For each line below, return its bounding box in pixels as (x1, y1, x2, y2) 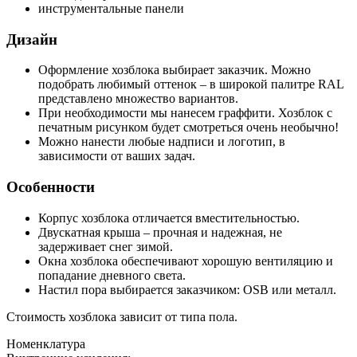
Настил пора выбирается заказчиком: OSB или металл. (38, 282, 336, 296)
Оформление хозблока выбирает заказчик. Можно (38, 63, 311, 77)
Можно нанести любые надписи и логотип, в (38, 135, 285, 149)
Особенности (6, 178, 95, 196)
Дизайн (6, 30, 57, 48)
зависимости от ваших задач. (38, 149, 195, 163)
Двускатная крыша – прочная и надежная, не (38, 225, 282, 239)
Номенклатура (6, 336, 85, 351)
